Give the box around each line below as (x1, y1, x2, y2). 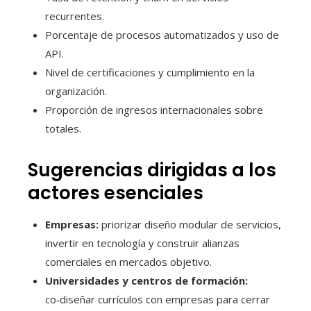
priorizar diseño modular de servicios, (99, 217, 281, 231)
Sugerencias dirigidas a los (28, 157, 276, 183)
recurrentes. (45, 8, 104, 23)
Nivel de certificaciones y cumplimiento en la (45, 65, 255, 79)
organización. (45, 83, 107, 98)
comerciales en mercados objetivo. (45, 254, 212, 269)
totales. (45, 121, 81, 135)
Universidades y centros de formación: (45, 273, 248, 287)
